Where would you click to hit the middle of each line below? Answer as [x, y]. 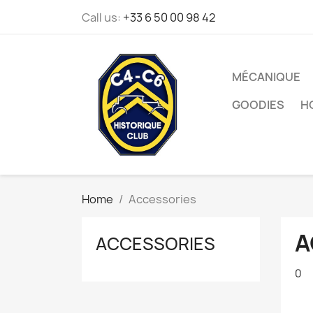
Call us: [102, 17]
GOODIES [258, 105]
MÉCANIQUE [266, 77]
